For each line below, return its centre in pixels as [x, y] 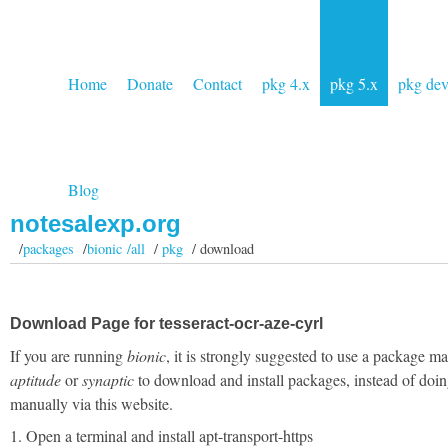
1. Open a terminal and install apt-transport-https [161, 435]
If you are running [68, 355]
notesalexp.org [95, 223]
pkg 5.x [354, 83]
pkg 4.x [286, 83]
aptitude [35, 379]
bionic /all [115, 248]
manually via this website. [91, 403]
